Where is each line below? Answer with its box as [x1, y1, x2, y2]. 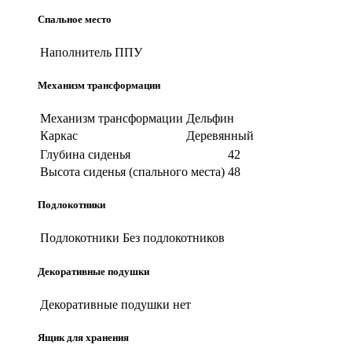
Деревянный [186, 129, 254, 143]
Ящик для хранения [38, 331, 129, 343]
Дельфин [186, 112, 234, 126]
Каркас [40, 129, 78, 143]
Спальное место [38, 13, 112, 25]
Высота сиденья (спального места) [40, 165, 225, 179]
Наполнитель [40, 45, 112, 59]
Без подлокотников [123, 231, 225, 245]
